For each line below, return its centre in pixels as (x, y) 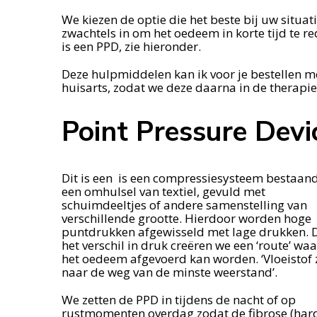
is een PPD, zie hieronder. (131, 46)
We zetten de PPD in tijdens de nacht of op (179, 299)
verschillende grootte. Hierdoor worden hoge (186, 218)
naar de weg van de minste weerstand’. (169, 272)
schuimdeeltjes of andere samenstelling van (184, 204)
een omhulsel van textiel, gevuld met (163, 191)
